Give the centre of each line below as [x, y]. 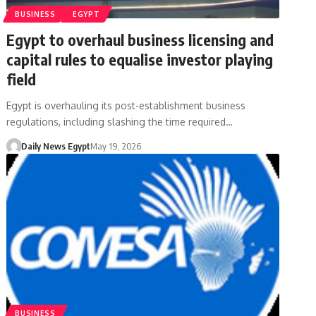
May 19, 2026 [115, 146]
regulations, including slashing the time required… [120, 121]
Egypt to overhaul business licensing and [140, 39]
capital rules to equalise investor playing [140, 59]
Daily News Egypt [55, 146]
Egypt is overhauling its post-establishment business [126, 105]
